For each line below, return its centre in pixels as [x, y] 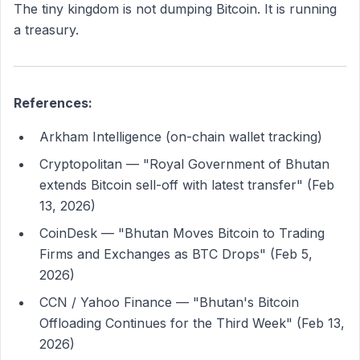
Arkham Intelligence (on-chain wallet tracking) [181, 137]
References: [53, 103]
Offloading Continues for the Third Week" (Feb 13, [192, 323]
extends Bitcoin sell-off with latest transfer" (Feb [187, 185]
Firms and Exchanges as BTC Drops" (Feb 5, [176, 254]
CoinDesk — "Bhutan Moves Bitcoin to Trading [182, 233]
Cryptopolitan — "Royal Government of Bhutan [184, 164]
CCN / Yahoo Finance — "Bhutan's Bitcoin [169, 302]
